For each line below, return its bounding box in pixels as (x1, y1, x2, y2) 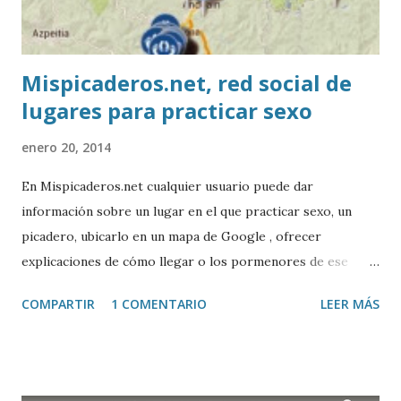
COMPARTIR (21, 294, 95, 312)
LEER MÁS (320, 294, 380, 312)
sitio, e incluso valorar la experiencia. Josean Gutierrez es (21, 277, 367, 294)
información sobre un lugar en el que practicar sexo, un (21, 202, 352, 219)
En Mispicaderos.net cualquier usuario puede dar (21, 177, 313, 194)
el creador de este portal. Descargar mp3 (21, 303, 269, 320)
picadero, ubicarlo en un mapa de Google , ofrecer (21, 227, 321, 244)
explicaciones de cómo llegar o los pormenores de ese (21, 252, 348, 269)
